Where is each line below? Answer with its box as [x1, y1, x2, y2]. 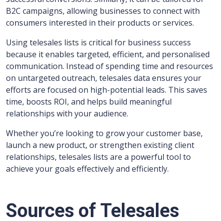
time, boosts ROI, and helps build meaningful [6, 96, 172, 107]
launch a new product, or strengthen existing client [6, 140, 194, 150]
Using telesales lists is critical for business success [6, 37, 191, 48]
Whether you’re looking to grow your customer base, [6, 128, 203, 139]
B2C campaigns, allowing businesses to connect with [6, 5, 200, 16]
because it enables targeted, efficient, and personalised [6, 49, 210, 60]
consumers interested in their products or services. [6, 17, 194, 28]
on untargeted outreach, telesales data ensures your [6, 73, 201, 83]
